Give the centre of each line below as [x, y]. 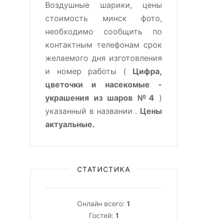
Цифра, [147, 71]
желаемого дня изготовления [104, 58]
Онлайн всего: [102, 204]
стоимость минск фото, [104, 18]
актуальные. [70, 124]
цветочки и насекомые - [104, 84]
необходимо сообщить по [104, 31]
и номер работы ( [89, 71]
